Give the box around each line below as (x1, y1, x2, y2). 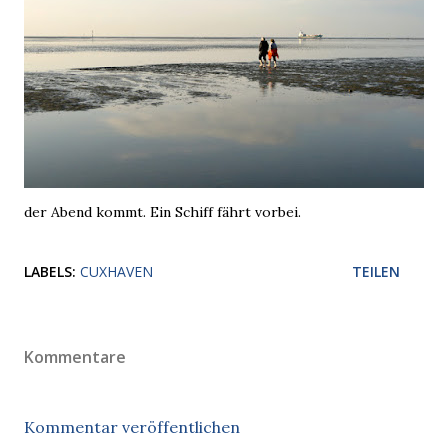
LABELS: (24, 262, 76, 281)
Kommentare (24, 346, 126, 368)
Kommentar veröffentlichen (24, 417, 240, 437)
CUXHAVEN (80, 262, 153, 281)
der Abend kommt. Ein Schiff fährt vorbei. (24, 203, 301, 221)
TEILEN (352, 262, 400, 281)
